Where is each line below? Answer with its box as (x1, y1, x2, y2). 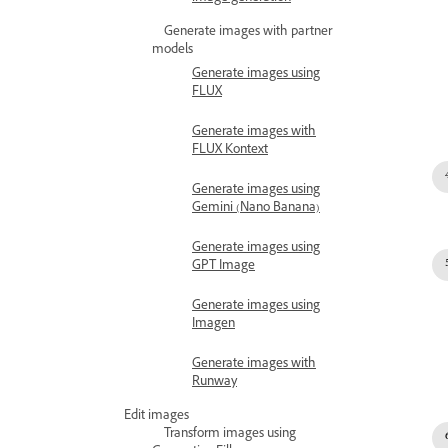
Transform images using (164, 425, 296, 445)
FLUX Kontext (192, 141, 268, 161)
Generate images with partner (164, 23, 332, 43)
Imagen (192, 315, 235, 335)
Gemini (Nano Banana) (192, 199, 320, 219)
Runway (192, 373, 237, 393)
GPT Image (192, 257, 255, 277)
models (152, 41, 193, 61)
